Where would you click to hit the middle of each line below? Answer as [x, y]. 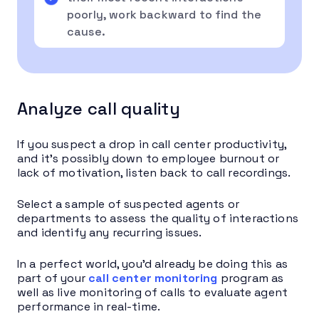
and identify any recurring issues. [111, 232]
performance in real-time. [89, 306]
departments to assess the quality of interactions [158, 218]
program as [251, 278]
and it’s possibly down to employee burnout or [148, 158]
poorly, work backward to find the [164, 14]
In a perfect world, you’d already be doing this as [153, 263]
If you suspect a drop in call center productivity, [152, 144]
